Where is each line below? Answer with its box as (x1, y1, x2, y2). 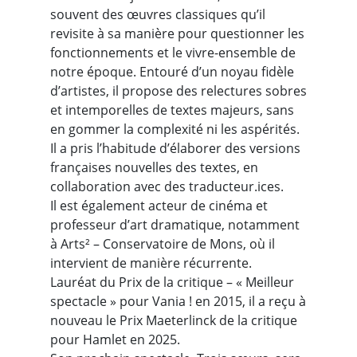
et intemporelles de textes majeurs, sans (49, 101, 294, 119)
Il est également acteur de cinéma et (49, 197, 268, 214)
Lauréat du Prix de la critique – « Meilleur (49, 273, 294, 291)
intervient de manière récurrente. (49, 254, 252, 272)
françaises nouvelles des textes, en (49, 159, 258, 176)
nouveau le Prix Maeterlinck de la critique (49, 312, 297, 329)
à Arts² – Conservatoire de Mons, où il (49, 235, 275, 253)
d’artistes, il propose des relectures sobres (49, 82, 307, 100)
